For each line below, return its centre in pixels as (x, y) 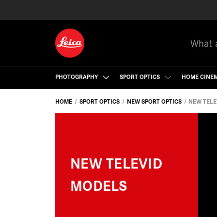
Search (201, 36)
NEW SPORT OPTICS (154, 101)
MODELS (99, 185)
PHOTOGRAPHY (77, 76)
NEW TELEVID (116, 162)
